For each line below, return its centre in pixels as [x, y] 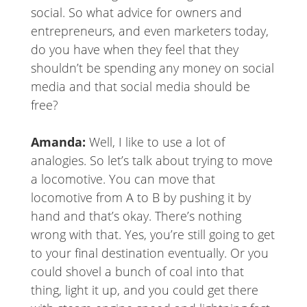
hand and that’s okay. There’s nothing [136, 216]
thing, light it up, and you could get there [144, 290]
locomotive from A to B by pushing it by [140, 198]
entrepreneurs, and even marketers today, [149, 31]
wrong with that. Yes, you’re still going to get [152, 235]
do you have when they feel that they [134, 50]
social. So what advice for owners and [136, 13]
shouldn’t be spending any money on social [152, 68]
